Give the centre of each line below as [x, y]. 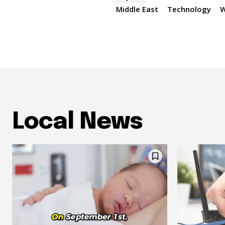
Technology [189, 9]
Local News [77, 122]
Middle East [137, 9]
